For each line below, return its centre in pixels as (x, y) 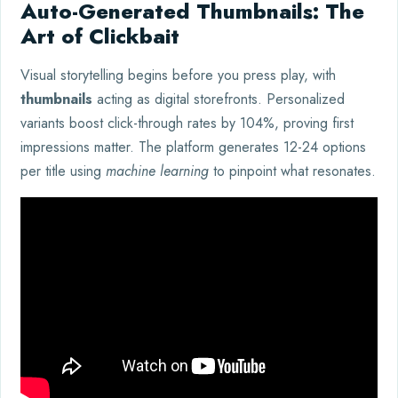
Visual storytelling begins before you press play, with (178, 76)
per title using (63, 171)
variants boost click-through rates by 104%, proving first (187, 123)
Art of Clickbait (100, 36)
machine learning (157, 171)
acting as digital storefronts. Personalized (219, 99)
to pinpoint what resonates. (292, 171)
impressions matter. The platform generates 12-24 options (193, 147)
